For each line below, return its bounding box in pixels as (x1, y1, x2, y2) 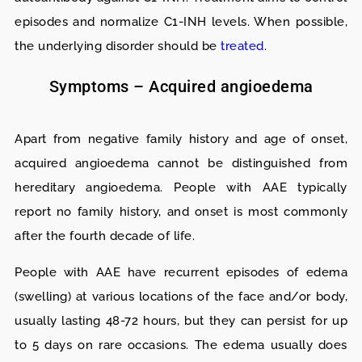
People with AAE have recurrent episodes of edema (15, 265, 347, 280)
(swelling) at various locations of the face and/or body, (15, 289, 347, 305)
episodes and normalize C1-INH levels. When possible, (15, 15, 347, 30)
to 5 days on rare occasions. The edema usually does (15, 338, 347, 353)
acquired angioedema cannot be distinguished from (15, 156, 347, 171)
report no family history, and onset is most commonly (15, 204, 347, 220)
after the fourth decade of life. (15, 229, 195, 244)
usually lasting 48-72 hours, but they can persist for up (15, 314, 347, 329)
